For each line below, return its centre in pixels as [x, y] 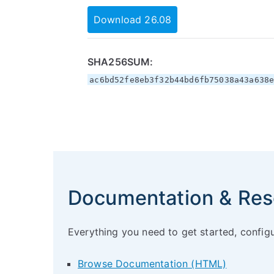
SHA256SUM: [120, 62]
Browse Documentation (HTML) [152, 264]
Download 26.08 [133, 20]
